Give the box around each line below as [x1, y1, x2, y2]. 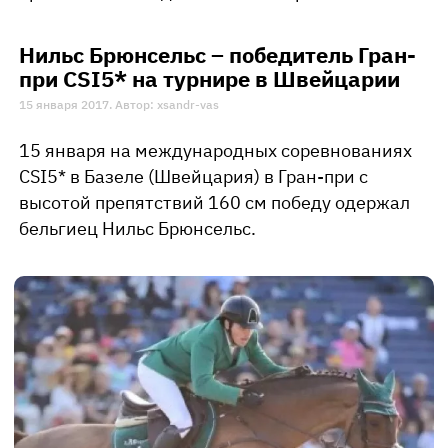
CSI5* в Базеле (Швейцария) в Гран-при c [19, 165, 368, 189]
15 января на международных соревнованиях [19, 139, 412, 163]
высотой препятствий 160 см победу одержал [19, 191, 410, 215]
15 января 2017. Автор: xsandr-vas [19, 97, 219, 113]
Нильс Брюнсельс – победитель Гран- [19, 40, 416, 70]
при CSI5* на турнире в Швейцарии [19, 64, 400, 94]
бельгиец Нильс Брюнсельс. [19, 217, 256, 241]
